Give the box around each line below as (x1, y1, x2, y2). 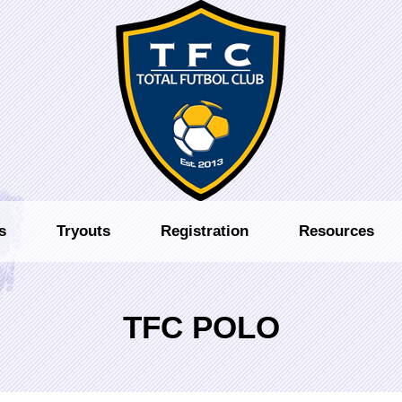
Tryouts (57, 223, 110, 240)
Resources (299, 223, 374, 240)
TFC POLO (122, 310, 280, 345)
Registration (161, 223, 249, 240)
